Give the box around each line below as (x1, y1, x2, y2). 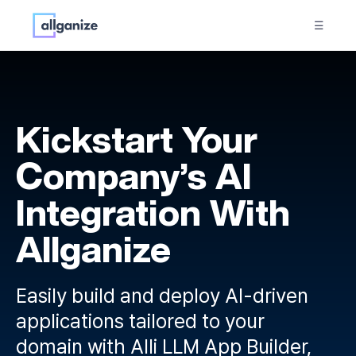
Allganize (16, 230, 171, 267)
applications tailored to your (16, 309, 265, 333)
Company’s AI (16, 157, 252, 194)
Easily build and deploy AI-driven (16, 284, 308, 308)
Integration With (16, 194, 290, 230)
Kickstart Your (16, 121, 257, 157)
